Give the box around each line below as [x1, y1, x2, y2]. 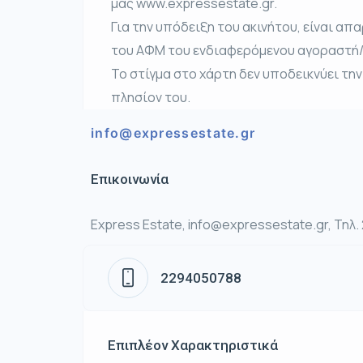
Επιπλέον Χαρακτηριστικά [108, 337, 278, 354]
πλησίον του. [111, 88, 190, 107]
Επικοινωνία [91, 171, 169, 188]
